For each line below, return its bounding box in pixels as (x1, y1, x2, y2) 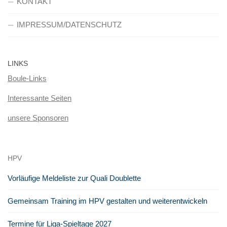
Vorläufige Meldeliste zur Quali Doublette (8, 174, 141, 183)
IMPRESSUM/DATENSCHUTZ (17, 20, 122, 29)
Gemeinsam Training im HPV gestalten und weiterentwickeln (8, 197, 207, 206)
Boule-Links (8, 74, 47, 83)
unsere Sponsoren (8, 113, 68, 123)
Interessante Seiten (8, 94, 71, 103)
